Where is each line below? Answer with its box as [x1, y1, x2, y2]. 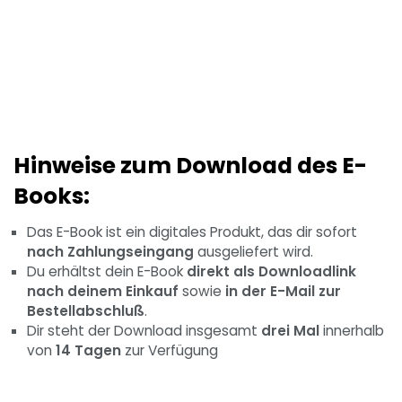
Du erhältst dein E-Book [27, 262, 187, 282]
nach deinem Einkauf [27, 282, 179, 301]
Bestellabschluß [27, 301, 144, 321]
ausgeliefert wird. [194, 242, 313, 262]
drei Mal [261, 321, 319, 341]
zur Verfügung [121, 341, 218, 361]
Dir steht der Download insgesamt [27, 321, 261, 341]
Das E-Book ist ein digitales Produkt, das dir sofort [27, 223, 357, 242]
